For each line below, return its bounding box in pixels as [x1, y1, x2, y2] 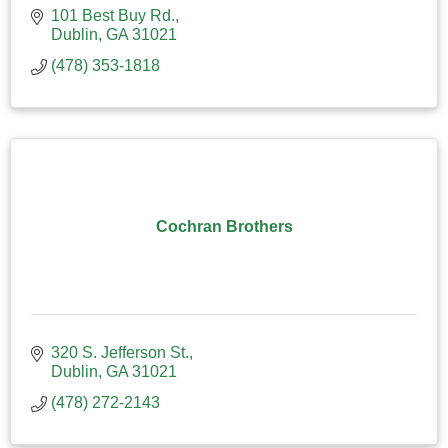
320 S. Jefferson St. [51, 343, 189, 361]
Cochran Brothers [155, 217, 293, 235]
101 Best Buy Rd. [51, 6, 175, 24]
